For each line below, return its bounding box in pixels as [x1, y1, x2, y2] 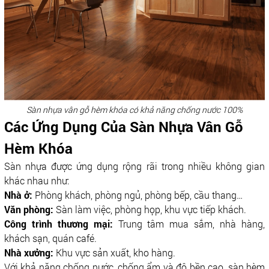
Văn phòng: [4, 202, 56, 216]
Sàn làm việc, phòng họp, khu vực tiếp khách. [55, 202, 246, 216]
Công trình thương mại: [4, 217, 118, 230]
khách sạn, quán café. [4, 231, 97, 244]
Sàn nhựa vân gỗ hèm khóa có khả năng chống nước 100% [26, 103, 243, 115]
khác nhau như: [4, 174, 69, 187]
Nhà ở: [4, 188, 35, 201]
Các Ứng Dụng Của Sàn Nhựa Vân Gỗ [4, 116, 243, 136]
